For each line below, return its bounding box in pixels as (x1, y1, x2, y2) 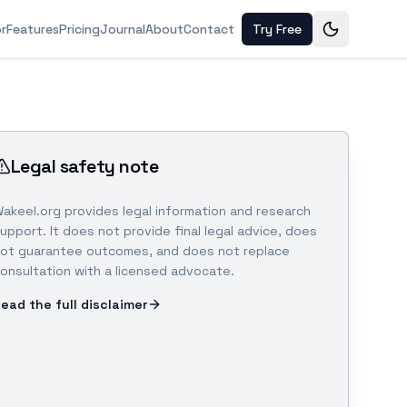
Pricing (59, 21, 100, 37)
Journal (100, 21, 145, 37)
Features (6, 21, 59, 37)
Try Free (253, 21, 302, 37)
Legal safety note (10, 154, 159, 178)
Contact (184, 21, 234, 37)
